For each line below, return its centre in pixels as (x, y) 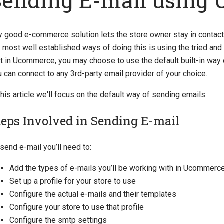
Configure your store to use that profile (77, 207)
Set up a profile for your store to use (73, 181)
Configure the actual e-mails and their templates (93, 194)
